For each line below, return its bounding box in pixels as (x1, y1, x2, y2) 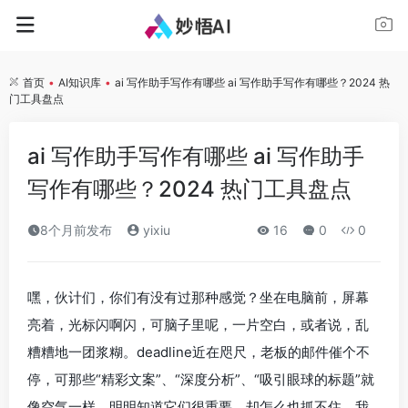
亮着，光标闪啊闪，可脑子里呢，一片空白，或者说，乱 (27, 316, 369, 333)
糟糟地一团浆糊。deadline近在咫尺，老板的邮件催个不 (27, 343, 370, 361)
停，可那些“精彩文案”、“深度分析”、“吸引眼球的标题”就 (27, 371, 374, 388)
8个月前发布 (40, 222, 112, 238)
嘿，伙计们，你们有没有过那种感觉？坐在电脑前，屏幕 (27, 289, 369, 306)
